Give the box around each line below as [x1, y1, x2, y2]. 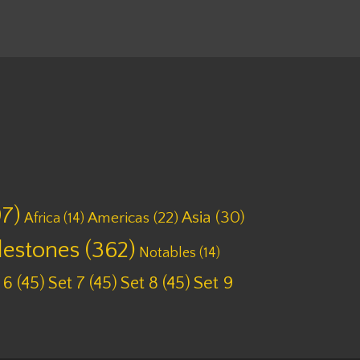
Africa [24, 210, 60, 227]
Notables [139, 244, 196, 261]
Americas [88, 209, 149, 227]
